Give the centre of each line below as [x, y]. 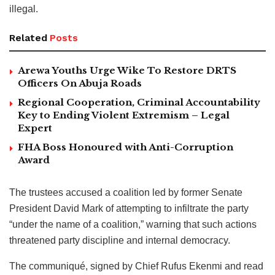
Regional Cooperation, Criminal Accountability [139, 102]
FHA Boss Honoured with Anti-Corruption [126, 147]
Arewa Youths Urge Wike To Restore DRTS [127, 70]
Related [28, 37]
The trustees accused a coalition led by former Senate [126, 192]
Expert [35, 128]
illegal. [24, 9]
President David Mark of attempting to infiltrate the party [129, 208]
